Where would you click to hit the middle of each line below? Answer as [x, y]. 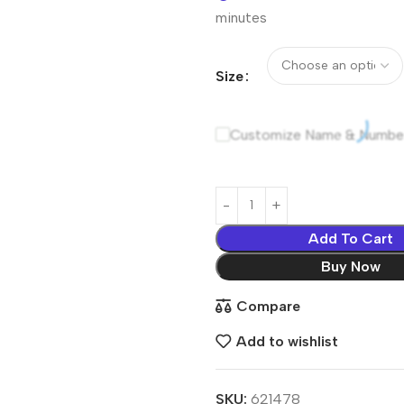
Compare [268, 307]
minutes [241, 17]
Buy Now [350, 266]
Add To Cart [350, 238]
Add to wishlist [287, 342]
